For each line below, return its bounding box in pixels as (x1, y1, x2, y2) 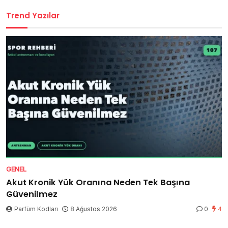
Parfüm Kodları (13, 205, 60, 213)
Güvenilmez (6, 188, 58, 201)
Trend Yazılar (6, 10, 60, 21)
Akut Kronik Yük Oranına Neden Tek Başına (6, 177, 190, 189)
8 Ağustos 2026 (70, 205, 117, 213)
